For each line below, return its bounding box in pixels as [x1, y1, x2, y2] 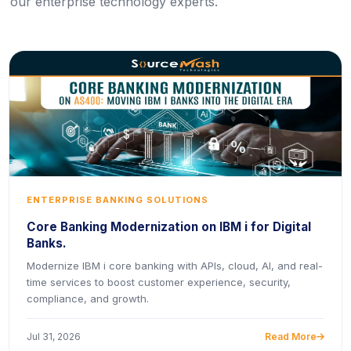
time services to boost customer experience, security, [27, 276, 291, 288]
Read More [265, 331, 317, 342]
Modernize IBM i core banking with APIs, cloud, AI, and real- [27, 259, 323, 272]
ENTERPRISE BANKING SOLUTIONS [27, 194, 208, 205]
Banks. [27, 236, 67, 251]
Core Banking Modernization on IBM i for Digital [27, 219, 311, 234]
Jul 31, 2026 [27, 331, 81, 342]
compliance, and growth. [27, 292, 149, 305]
